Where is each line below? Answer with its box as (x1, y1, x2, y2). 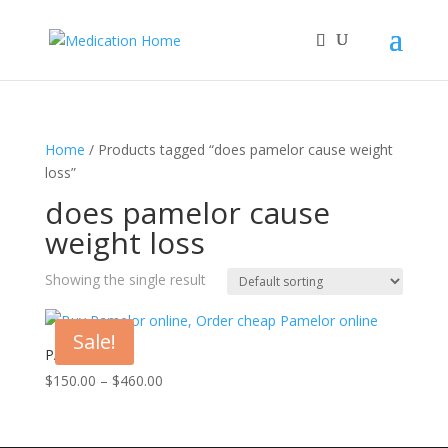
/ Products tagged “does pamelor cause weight (84, 140, 393, 159)
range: (161, 393, 202, 412)
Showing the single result (44, 270, 206, 289)
